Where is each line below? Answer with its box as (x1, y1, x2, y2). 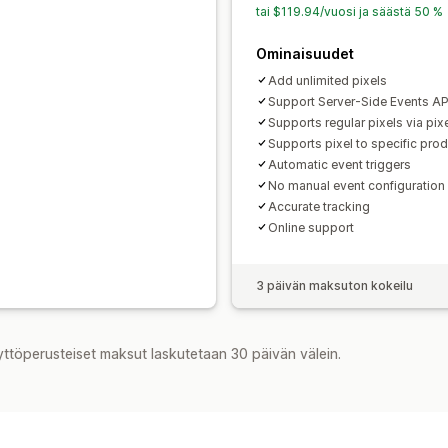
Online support (268, 219, 354, 235)
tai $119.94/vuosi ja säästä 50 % (256, 3, 443, 19)
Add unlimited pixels (268, 72, 387, 88)
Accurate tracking (268, 198, 370, 214)
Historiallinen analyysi (160, 14, 323, 35)
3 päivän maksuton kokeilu (256, 277, 413, 293)
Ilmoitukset (333, 14, 417, 35)
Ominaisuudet (256, 44, 354, 62)
